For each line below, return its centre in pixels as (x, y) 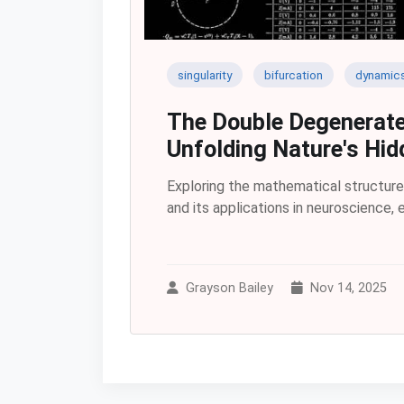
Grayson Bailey (230, 288)
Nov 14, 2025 (349, 288)
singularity (205, 74)
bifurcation (294, 74)
